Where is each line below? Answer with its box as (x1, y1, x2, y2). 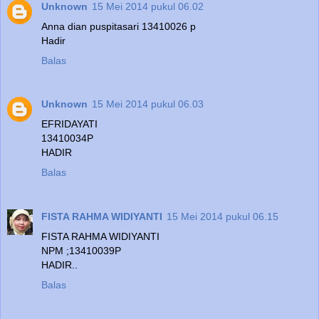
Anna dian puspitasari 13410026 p (41, 20, 196, 32)
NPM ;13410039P (41, 245, 121, 257)
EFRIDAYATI (41, 118, 98, 130)
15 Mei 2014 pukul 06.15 (167, 211, 278, 223)
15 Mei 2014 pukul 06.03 (92, 98, 204, 110)
